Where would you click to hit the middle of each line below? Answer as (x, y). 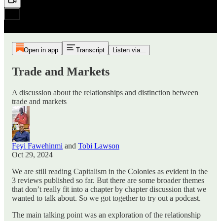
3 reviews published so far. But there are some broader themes (108, 180)
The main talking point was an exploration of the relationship (106, 215)
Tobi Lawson (99, 146)
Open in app (41, 50)
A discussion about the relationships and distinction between (105, 92)
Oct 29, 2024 (32, 154)
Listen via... (129, 50)
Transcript (90, 50)
